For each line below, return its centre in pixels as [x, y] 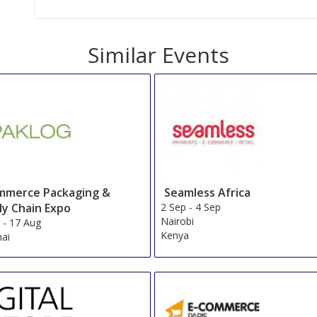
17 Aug [25, 222]
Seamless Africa [208, 192]
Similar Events [158, 55]
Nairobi [178, 221]
